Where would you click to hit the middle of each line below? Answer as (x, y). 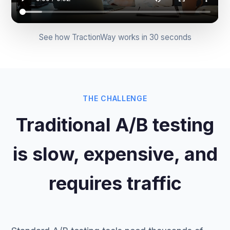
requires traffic (115, 183)
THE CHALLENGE (115, 98)
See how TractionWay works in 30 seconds (115, 37)
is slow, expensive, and (115, 154)
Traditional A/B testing (115, 124)
